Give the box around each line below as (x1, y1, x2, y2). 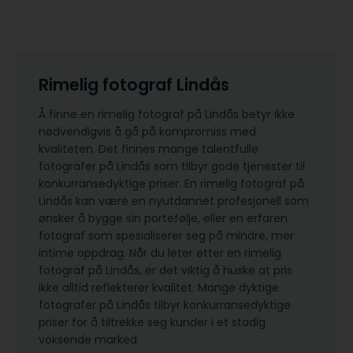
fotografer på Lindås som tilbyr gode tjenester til (39, 158, 305, 174)
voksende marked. (39, 331, 139, 347)
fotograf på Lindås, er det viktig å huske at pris (39, 262, 292, 278)
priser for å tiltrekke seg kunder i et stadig (39, 314, 266, 330)
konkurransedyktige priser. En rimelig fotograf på (39, 175, 304, 191)
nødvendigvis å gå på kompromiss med (39, 123, 256, 139)
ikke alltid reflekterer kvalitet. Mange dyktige (39, 279, 279, 295)
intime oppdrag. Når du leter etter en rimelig (39, 244, 281, 261)
